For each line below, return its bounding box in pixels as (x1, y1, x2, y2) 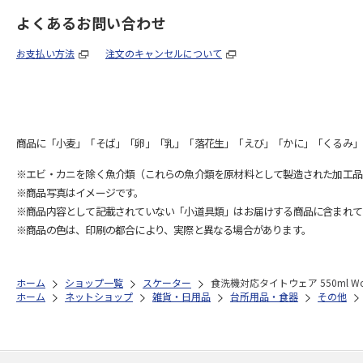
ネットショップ (65, 288, 133, 303)
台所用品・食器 (230, 288, 298, 303)
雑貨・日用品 (152, 288, 211, 303)
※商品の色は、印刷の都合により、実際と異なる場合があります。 (16, 221, 311, 237)
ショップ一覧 (65, 275, 123, 289)
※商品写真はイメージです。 (16, 184, 144, 200)
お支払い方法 (16, 45, 75, 60)
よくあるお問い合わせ (16, 11, 166, 33)
